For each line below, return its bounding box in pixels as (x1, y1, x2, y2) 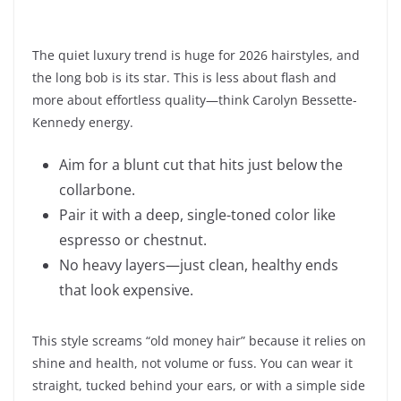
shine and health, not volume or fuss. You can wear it (32, 354, 353, 371)
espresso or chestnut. (59, 229, 207, 250)
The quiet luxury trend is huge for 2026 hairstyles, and (32, 46, 360, 64)
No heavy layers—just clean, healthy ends (59, 254, 338, 275)
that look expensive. (59, 279, 193, 300)
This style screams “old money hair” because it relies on (32, 331, 366, 349)
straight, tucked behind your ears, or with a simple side (32, 376, 365, 394)
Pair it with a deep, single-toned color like (59, 204, 336, 225)
